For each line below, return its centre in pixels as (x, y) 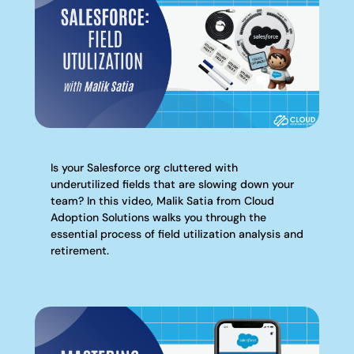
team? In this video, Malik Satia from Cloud (162, 201)
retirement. (79, 251)
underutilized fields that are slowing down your (172, 185)
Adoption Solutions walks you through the (158, 218)
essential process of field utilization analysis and (177, 234)
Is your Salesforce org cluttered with (144, 168)
